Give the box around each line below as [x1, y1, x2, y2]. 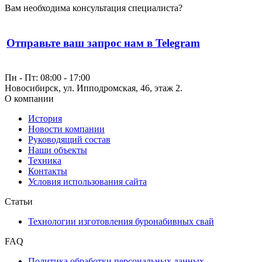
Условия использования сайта [28, 176, 147, 187]
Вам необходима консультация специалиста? [5, 2, 182, 13]
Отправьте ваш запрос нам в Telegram [6, 36, 200, 49]
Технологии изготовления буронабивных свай [28, 216, 214, 226]
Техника [28, 155, 61, 166]
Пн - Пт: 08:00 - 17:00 [5, 72, 90, 82]
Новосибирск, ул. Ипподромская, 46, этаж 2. [5, 82, 182, 93]
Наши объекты [28, 144, 87, 155]
